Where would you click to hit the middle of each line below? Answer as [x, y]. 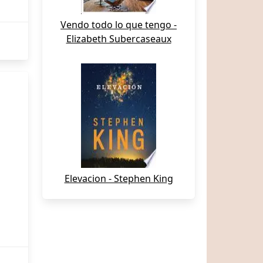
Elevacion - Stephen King [119, 178]
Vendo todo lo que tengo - [119, 25]
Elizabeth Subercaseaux [119, 39]
